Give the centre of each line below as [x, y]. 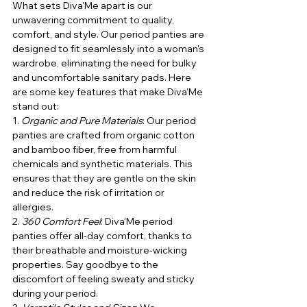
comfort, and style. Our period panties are [109, 35]
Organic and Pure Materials [82, 121]
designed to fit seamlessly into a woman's [109, 49]
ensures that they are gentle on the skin [105, 179]
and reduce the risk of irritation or [89, 193]
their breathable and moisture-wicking [101, 250]
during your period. [55, 294]
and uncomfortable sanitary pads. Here [103, 78]
